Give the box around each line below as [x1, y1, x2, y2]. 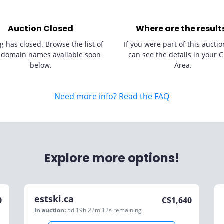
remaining [113, 206, 142, 214]
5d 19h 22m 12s [67, 206, 113, 214]
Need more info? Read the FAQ [54, 91, 169, 102]
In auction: [34, 206, 66, 214]
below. [29, 60, 52, 70]
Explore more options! [44, 150, 179, 166]
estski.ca [34, 193, 74, 205]
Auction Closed [8, 23, 73, 34]
